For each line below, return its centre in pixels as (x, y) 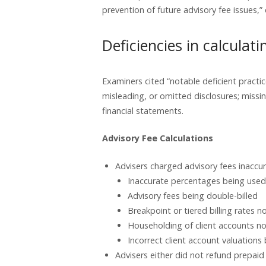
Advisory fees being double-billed (193, 195)
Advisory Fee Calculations (158, 138)
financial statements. (143, 110)
